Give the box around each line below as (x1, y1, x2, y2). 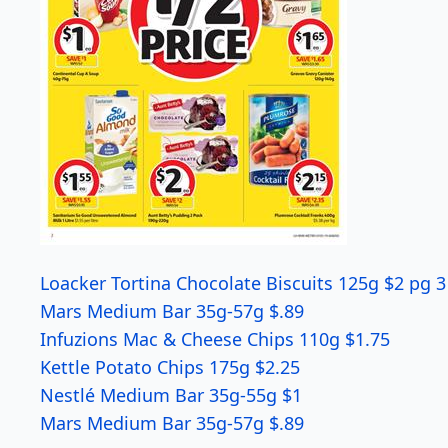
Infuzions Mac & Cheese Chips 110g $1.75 (40, 327, 390, 351)
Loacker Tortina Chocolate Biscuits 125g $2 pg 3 (40, 271, 446, 295)
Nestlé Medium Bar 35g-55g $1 (40, 383, 302, 407)
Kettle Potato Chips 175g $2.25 (40, 355, 300, 379)
